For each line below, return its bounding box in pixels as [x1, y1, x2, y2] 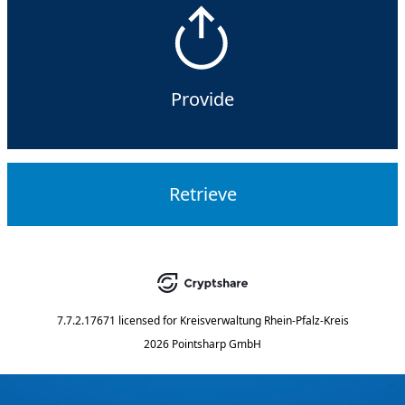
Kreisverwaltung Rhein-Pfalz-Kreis [179, 313, 349, 328]
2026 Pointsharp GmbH [144, 336, 261, 352]
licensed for [118, 313, 177, 328]
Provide [171, 87, 234, 111]
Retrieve [168, 182, 237, 206]
